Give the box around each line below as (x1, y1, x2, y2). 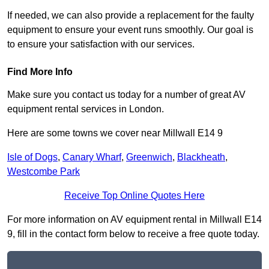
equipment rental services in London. (7, 104, 164, 115)
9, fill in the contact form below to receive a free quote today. (7, 229, 259, 240)
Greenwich (126, 152, 172, 163)
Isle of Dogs (7, 152, 58, 163)
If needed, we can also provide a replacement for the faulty (7, 10, 254, 21)
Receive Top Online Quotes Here (64, 190, 205, 201)
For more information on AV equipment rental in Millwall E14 (7, 214, 262, 225)
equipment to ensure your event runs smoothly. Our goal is (7, 25, 253, 35)
